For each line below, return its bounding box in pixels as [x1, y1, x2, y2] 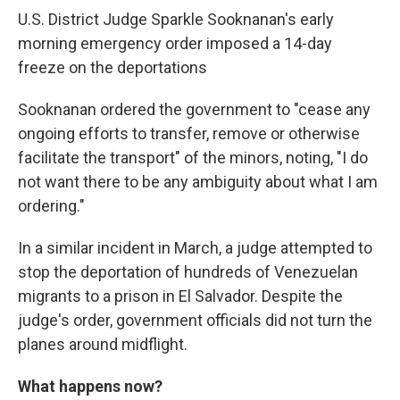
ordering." [18, 196, 85, 215]
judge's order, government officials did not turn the [18, 310, 372, 329]
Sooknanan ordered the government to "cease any [18, 99, 371, 119]
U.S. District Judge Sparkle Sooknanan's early [18, 9, 334, 29]
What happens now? [18, 376, 162, 396]
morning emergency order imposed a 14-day [18, 33, 332, 53]
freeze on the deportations [18, 57, 207, 77]
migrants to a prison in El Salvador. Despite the [18, 286, 343, 305]
